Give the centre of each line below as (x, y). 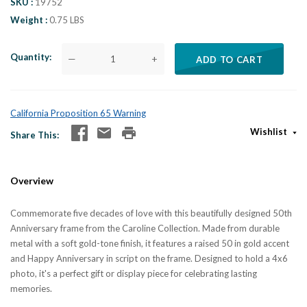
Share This (34, 135)
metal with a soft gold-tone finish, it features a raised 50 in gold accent (150, 243)
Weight (28, 20)
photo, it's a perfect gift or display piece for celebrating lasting (134, 273)
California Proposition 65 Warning (78, 113)
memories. (31, 288)
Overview (32, 180)
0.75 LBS (67, 20)
